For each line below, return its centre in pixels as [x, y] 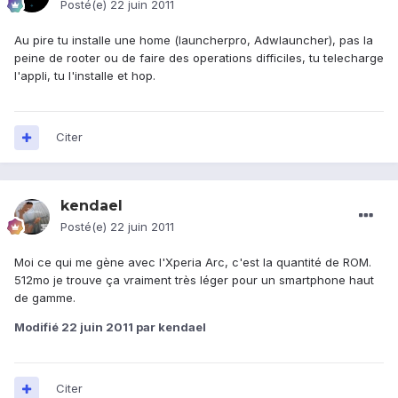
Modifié [38, 327]
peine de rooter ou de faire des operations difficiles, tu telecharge [199, 58]
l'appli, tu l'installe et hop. [85, 76]
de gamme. [45, 298]
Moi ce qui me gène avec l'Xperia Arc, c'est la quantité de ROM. [193, 263]
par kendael [170, 327]
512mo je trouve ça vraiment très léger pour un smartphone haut [194, 280]
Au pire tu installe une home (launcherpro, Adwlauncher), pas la [194, 40]
